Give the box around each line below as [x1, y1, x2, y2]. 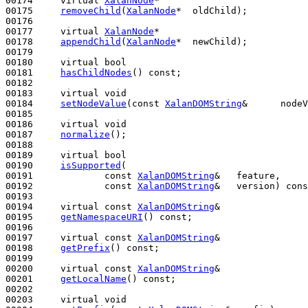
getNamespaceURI [60, 211, 143, 222]
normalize [60, 129, 110, 140]
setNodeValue [60, 98, 126, 109]
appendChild [60, 36, 121, 47]
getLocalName [60, 273, 126, 284]
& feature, [214, 170, 280, 181]
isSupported [60, 159, 121, 170]
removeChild [60, 5, 121, 16]
